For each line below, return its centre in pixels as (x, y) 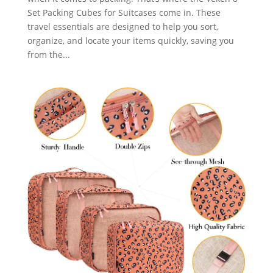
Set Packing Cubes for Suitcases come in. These (124, 13)
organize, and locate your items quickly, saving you (130, 41)
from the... (48, 55)
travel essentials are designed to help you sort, (122, 27)
